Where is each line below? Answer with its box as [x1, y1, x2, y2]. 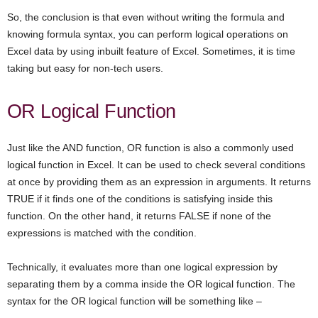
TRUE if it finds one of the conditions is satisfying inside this [7, 193, 273, 205]
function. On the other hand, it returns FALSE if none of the [7, 210, 271, 222]
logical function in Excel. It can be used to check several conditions [7, 159, 305, 171]
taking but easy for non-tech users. [7, 62, 163, 75]
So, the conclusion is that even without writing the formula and [7, 11, 285, 23]
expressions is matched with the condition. [7, 227, 197, 239]
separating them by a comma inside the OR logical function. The [7, 278, 295, 290]
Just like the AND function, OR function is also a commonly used [7, 142, 294, 154]
